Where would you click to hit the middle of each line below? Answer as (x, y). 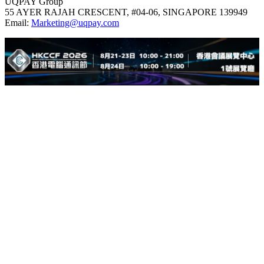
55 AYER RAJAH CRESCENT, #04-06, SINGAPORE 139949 (126, 12)
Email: (18, 22)
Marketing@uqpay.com (75, 22)
